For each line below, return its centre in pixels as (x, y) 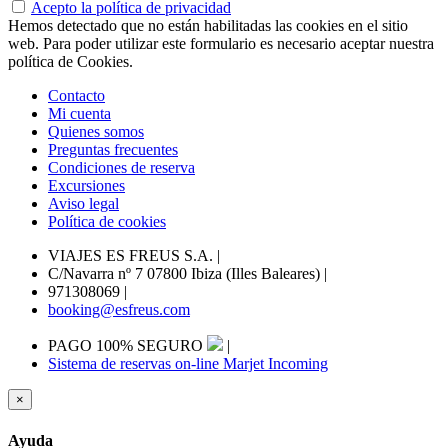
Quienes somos (96, 132)
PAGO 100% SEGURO (125, 346)
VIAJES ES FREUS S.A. (132, 256)
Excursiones (86, 186)
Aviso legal (83, 204)
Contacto (76, 96)
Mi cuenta (79, 114)
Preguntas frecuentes (113, 150)
